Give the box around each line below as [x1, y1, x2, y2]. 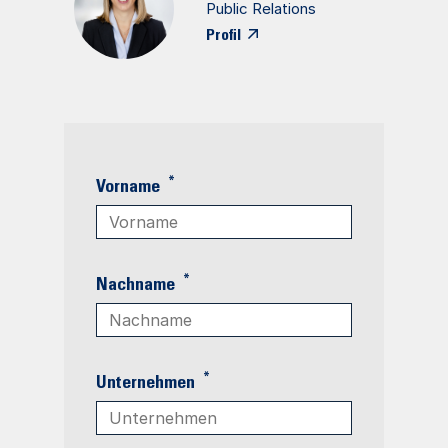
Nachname [96, 277, 179, 296]
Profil [206, 28, 241, 45]
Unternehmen [96, 375, 199, 394]
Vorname [96, 179, 164, 198]
